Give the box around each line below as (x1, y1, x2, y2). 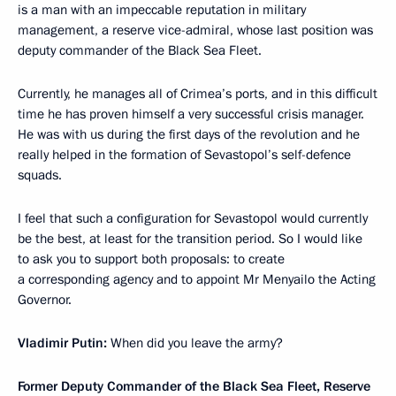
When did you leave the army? (110, 334, 283, 353)
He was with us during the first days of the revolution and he (18, 126, 360, 144)
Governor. (18, 291, 72, 309)
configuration (117, 209, 192, 228)
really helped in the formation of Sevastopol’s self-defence (18, 146, 351, 164)
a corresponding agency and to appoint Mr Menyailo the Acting (18, 270, 376, 289)
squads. (18, 166, 62, 185)
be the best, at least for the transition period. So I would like (18, 230, 362, 248)
